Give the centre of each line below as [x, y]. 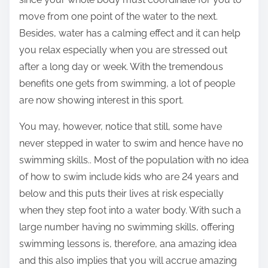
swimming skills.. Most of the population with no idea [134, 160]
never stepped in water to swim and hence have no [131, 144]
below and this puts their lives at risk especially [121, 194]
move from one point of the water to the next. [118, 17]
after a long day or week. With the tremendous [121, 67]
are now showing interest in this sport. [101, 100]
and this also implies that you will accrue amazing [128, 261]
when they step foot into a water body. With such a [130, 211]
